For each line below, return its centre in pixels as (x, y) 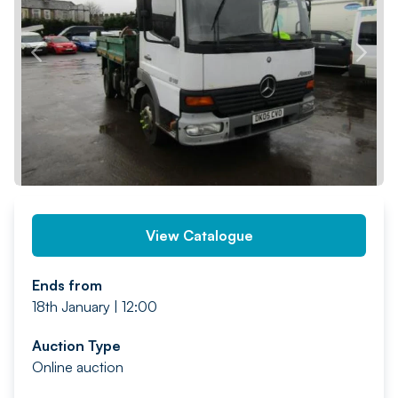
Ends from (67, 285)
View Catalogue (199, 235)
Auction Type (76, 346)
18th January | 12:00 (95, 306)
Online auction (78, 367)
